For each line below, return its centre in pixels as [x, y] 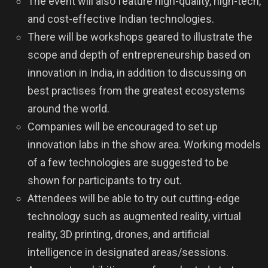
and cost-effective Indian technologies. [121, 19]
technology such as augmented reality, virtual [134, 216]
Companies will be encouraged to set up [123, 127]
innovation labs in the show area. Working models [144, 144]
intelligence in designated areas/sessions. [128, 252]
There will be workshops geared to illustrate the [140, 37]
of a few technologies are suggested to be [128, 162]
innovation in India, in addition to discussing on [137, 73]
